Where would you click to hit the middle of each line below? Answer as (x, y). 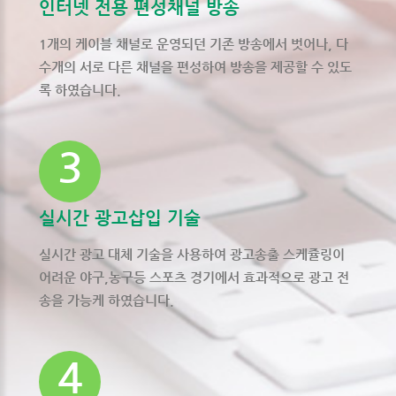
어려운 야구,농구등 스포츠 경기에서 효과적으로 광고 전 (194, 278)
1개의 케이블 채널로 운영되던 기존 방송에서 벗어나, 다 (194, 44)
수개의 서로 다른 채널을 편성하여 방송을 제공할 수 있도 (195, 67)
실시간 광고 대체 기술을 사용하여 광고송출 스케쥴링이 (192, 255)
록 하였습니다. (80, 90)
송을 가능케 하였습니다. (107, 301)
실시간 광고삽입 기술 (120, 218)
